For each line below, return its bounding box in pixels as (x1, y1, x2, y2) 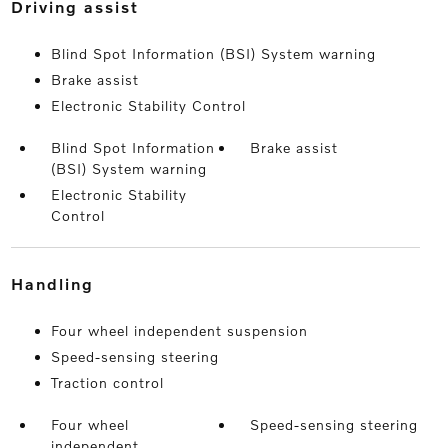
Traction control (50, 374, 164, 392)
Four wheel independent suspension (50, 322, 308, 340)
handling (24, 274, 94, 294)
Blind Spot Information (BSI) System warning (50, 45, 376, 63)
